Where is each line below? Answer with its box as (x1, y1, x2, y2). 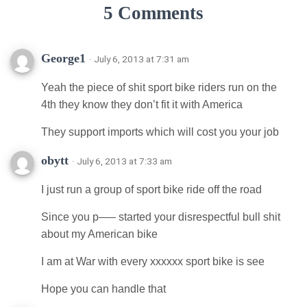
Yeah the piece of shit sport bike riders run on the (41, 81, 277, 93)
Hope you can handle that (41, 282, 166, 295)
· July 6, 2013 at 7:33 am (72, 155, 172, 167)
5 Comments (103, 2, 204, 23)
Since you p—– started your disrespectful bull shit (41, 210, 280, 223)
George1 (41, 51, 89, 65)
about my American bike (41, 228, 158, 240)
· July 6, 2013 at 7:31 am (89, 53, 189, 64)
